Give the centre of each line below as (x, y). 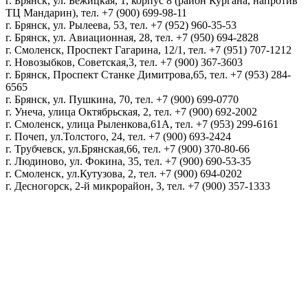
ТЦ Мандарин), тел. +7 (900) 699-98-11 (96, 13)
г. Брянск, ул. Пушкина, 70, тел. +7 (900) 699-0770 (122, 100)
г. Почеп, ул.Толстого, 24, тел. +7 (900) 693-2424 (118, 137)
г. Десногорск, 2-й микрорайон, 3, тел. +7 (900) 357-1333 (138, 186)
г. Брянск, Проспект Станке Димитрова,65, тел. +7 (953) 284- (148, 75)
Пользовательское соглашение (76, 245)
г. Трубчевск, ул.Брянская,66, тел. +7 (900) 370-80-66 (128, 149)
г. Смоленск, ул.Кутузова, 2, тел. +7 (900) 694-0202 (124, 174)
